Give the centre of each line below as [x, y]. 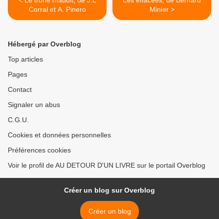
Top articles [25, 59]
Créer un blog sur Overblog [109, 190]
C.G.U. [18, 120]
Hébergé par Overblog [44, 44]
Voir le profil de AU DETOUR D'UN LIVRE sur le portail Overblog [107, 165]
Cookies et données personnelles [59, 135]
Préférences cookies [39, 150]
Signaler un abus [34, 104]
